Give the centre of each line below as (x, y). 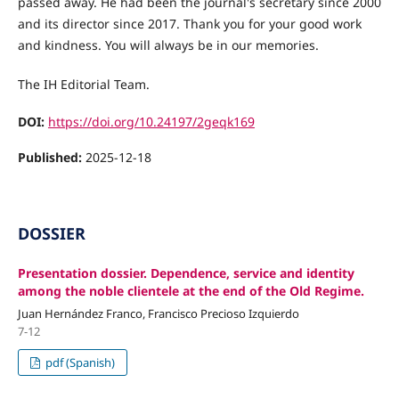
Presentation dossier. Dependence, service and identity (186, 273)
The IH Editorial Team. (83, 84)
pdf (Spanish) (79, 362)
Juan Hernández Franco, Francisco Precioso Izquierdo (158, 314)
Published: (51, 158)
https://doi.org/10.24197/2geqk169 (151, 122)
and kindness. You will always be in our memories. (168, 45)
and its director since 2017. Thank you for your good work (189, 23)
